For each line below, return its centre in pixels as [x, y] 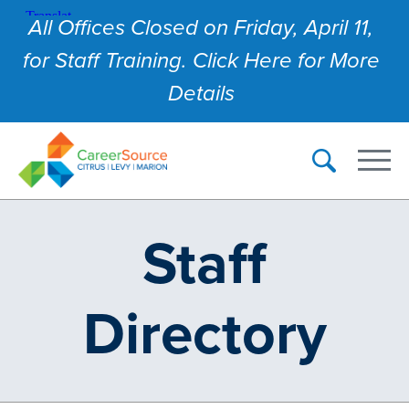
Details [201, 94]
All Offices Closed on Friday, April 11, [201, 28]
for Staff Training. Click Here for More [201, 61]
